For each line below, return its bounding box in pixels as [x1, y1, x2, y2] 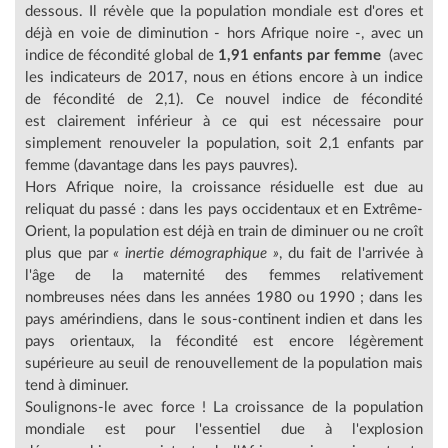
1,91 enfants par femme [218, 48, 385, 64]
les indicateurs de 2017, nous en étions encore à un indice [25, 70, 423, 86]
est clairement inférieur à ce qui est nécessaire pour [25, 114, 423, 130]
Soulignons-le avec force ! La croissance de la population [25, 400, 423, 416]
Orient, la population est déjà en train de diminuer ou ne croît [25, 224, 423, 240]
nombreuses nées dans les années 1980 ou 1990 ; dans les [25, 290, 423, 306]
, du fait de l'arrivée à [278, 246, 424, 262]
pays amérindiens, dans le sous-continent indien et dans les [25, 312, 423, 328]
